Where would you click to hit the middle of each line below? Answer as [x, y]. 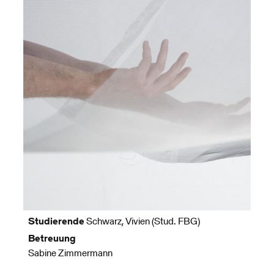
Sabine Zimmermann [70, 253]
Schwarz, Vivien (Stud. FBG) [142, 221]
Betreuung [52, 239]
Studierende [56, 221]
